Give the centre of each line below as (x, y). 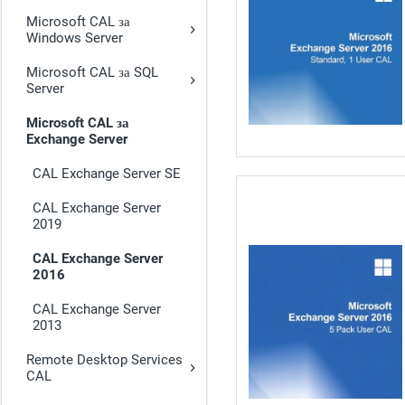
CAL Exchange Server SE (107, 174)
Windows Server (75, 38)
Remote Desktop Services (104, 360)
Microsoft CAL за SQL (92, 72)
